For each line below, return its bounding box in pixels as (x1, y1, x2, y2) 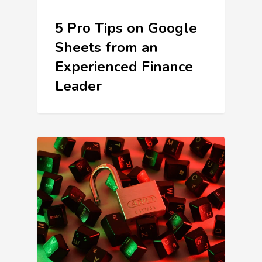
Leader (55, 77, 102, 96)
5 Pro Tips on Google (55, 19, 197, 38)
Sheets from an (55, 38, 158, 57)
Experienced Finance (55, 57, 193, 77)
